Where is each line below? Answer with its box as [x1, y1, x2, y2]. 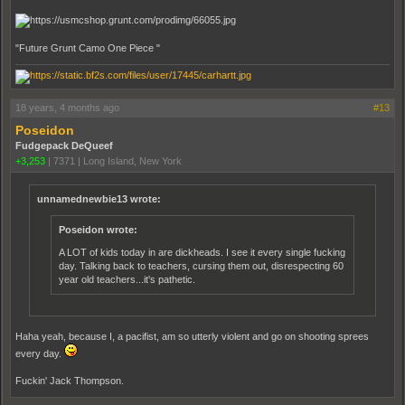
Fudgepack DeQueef [15, 140, 113, 151]
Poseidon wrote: [59, 224, 137, 235]
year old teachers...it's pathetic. [59, 274, 195, 285]
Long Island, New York [83, 155, 182, 166]
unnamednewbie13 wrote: [37, 193, 161, 204]
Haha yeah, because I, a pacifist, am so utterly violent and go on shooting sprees [15, 331, 369, 342]
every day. [15, 348, 64, 359]
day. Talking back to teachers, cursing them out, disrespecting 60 [59, 260, 344, 271]
